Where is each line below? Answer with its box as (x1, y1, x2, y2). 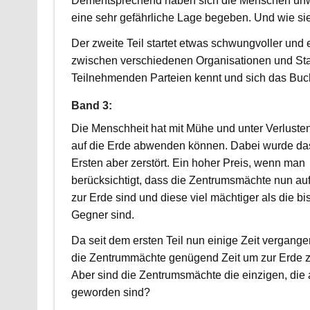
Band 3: (71, 100, 112, 112)
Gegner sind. (71, 209, 134, 221)
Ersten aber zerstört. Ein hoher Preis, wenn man (71, 157, 305, 170)
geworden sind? (71, 286, 150, 299)
